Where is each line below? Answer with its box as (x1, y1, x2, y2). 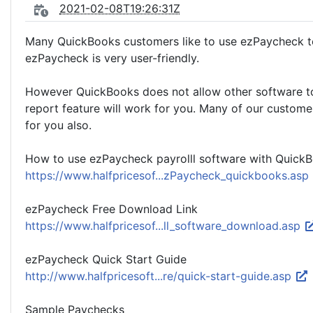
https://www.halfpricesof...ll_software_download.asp (25, 219, 304, 233)
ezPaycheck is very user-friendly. (25, 51, 199, 65)
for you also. (25, 118, 92, 132)
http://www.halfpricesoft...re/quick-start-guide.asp (25, 269, 295, 283)
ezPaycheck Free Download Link (25, 202, 198, 216)
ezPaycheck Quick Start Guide (25, 252, 187, 266)
